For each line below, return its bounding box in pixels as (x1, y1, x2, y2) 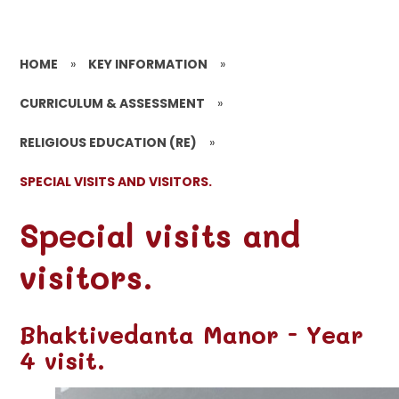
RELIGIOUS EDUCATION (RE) (20, 133, 198, 151)
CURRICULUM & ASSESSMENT (20, 94, 206, 112)
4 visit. (20, 345, 106, 377)
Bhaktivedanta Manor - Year (20, 319, 364, 351)
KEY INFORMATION (88, 54, 208, 73)
